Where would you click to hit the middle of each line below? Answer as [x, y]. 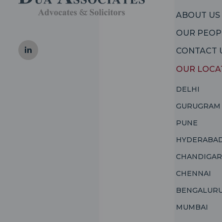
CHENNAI [193, 174]
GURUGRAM [198, 106]
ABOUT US [198, 15]
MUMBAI [192, 207]
